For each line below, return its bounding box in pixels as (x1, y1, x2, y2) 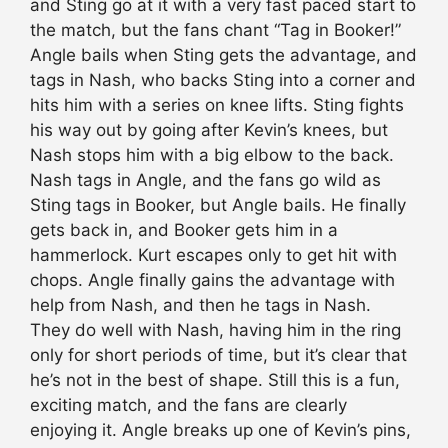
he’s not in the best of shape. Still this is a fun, (30, 370, 400, 391)
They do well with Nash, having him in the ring (30, 320, 401, 341)
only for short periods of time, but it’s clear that (30, 345, 407, 366)
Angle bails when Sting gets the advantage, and (30, 45, 417, 66)
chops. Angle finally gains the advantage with (30, 270, 395, 291)
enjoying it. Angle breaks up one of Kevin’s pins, (30, 420, 411, 441)
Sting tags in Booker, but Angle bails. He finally (30, 195, 406, 216)
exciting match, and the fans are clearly (30, 395, 347, 416)
